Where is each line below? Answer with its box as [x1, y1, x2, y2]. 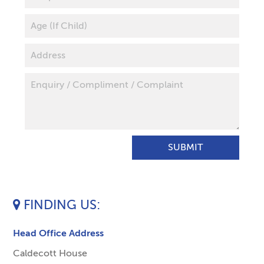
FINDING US [24, 197, 97, 213]
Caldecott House [13, 247, 88, 259]
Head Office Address [13, 227, 104, 239]
